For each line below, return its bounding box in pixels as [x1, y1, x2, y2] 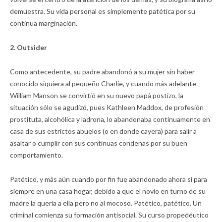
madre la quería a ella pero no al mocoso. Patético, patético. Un [10, 199, 202, 208]
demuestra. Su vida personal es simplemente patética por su [10, 7, 195, 16]
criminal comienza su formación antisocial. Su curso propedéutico [10, 211, 209, 220]
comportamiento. [10, 151, 63, 160]
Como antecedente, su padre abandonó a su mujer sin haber [10, 67, 195, 76]
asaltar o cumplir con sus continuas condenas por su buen [10, 139, 187, 148]
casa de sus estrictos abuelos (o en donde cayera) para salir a [10, 127, 197, 136]
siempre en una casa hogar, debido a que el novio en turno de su [10, 187, 206, 196]
